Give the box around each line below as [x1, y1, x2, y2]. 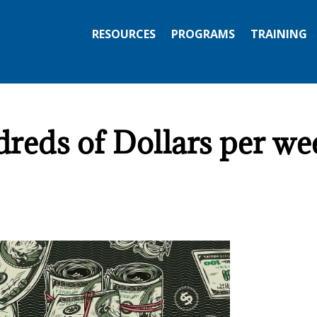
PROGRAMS [171, 26, 235, 42]
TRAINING [250, 26, 307, 42]
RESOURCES [91, 26, 156, 42]
